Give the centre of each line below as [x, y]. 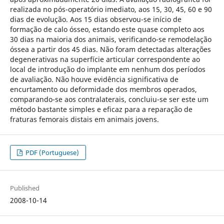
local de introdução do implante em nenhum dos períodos [107, 69]
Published [24, 188]
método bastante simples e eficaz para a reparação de [101, 109]
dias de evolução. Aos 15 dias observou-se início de [95, 19]
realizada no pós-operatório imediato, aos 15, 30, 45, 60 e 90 [111, 9]
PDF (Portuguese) [52, 152]
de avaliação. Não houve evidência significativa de [94, 79]
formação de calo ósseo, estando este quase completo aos [107, 29]
